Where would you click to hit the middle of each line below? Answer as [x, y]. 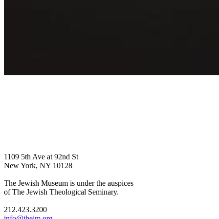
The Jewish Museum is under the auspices [69, 183]
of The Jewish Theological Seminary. [61, 192]
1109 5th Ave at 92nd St [41, 156]
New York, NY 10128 [38, 165]
